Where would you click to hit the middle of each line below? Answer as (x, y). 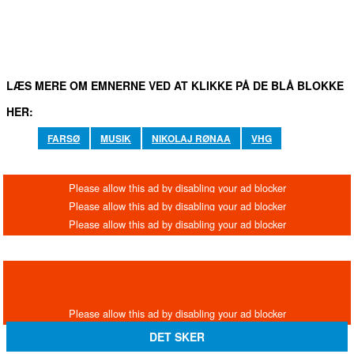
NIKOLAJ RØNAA (191, 138)
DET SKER (177, 336)
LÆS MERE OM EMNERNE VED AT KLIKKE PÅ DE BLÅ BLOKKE (175, 85)
